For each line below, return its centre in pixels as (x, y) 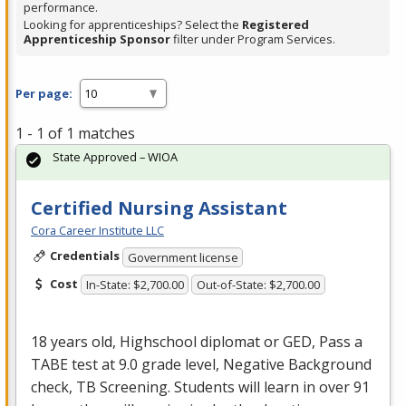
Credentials (84, 256)
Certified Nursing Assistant (159, 208)
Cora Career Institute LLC (97, 231)
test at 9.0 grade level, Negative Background (220, 365)
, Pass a (337, 342)
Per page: (44, 93)
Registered (275, 25)
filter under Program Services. (253, 39)
